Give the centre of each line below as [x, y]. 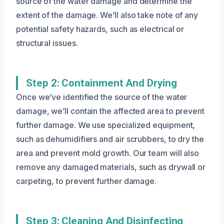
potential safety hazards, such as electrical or [100, 29]
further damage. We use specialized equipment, [106, 125]
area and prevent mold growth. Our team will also [108, 153]
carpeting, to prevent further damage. [86, 181]
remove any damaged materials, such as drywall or [111, 167]
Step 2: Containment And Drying [101, 83]
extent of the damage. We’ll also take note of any [107, 15]
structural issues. [47, 43]
